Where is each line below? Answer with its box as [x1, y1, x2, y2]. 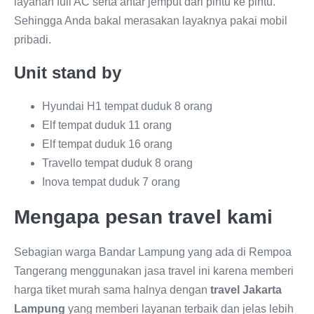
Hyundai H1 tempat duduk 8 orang [42, 100, 212, 112]
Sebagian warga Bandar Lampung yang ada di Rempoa [14, 246, 292, 258]
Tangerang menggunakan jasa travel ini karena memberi [14, 265, 294, 277]
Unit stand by [14, 63, 121, 82]
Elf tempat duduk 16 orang [42, 138, 172, 150]
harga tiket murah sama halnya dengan [14, 284, 210, 296]
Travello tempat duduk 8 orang [42, 157, 193, 169]
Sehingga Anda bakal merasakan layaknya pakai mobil [14, 15, 287, 27]
